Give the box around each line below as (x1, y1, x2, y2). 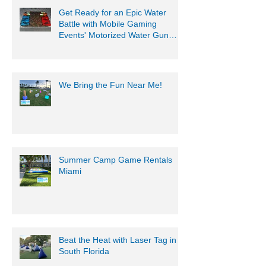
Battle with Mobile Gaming (59, 37, 157, 47)
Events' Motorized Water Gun (59, 49, 169, 59)
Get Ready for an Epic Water (59, 26, 166, 36)
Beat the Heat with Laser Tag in (59, 254, 176, 264)
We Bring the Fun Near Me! (59, 99, 162, 109)
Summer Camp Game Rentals (59, 173, 172, 183)
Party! (59, 60, 81, 70)
